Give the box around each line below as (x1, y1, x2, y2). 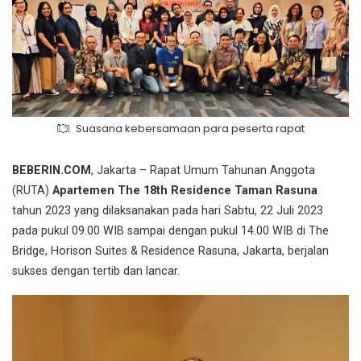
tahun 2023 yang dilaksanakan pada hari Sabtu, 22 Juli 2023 (12, 203, 323, 218)
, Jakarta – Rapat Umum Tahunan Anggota (91, 163, 315, 177)
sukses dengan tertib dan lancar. (12, 263, 180, 278)
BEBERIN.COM (12, 163, 91, 177)
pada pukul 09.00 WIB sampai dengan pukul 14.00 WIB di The (12, 223, 329, 238)
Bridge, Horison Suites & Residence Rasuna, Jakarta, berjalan (12, 243, 329, 258)
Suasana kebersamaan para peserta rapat (76, 120, 305, 136)
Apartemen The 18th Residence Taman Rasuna (52, 183, 317, 197)
